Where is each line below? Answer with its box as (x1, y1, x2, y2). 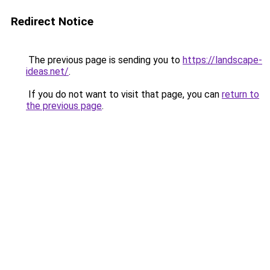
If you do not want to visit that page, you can (26, 89, 222, 100)
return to (222, 89, 259, 100)
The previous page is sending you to (26, 54, 183, 66)
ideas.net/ (26, 66, 69, 77)
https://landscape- (183, 54, 262, 66)
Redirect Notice (11, 14, 93, 28)
